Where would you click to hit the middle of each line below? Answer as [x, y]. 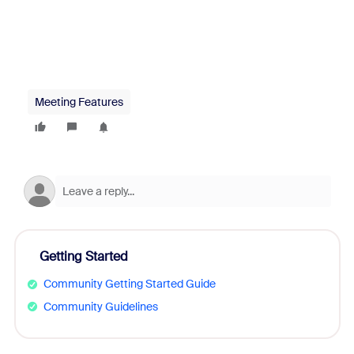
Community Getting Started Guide [129, 284]
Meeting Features [79, 102]
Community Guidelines [100, 306]
